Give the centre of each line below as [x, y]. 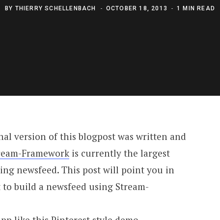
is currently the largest [119, 153]
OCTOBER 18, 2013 [137, 8]
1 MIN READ [196, 8]
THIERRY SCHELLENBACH [55, 8]
